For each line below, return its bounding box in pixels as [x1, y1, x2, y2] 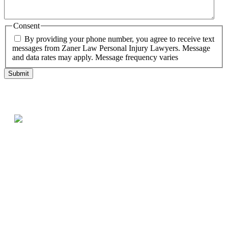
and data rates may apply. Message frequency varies [12, 52, 178, 62]
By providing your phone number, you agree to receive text [24, 34, 214, 43]
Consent [13, 21, 40, 31]
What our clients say [81, 200, 147, 209]
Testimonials [62, 133, 166, 156]
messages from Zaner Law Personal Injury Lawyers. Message [12, 43, 210, 52]
